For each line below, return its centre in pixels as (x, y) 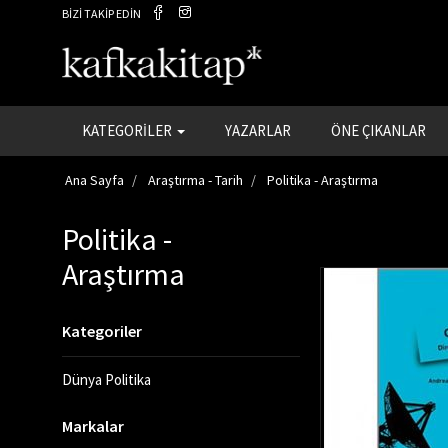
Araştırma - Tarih (195, 180)
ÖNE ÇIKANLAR (378, 130)
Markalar (93, 426)
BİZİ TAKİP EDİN (101, 13)
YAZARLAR (258, 130)
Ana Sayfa (94, 180)
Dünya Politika (106, 379)
